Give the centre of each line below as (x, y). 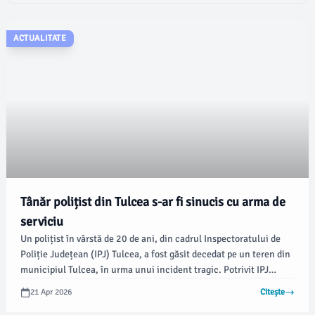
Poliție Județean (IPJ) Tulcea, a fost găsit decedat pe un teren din (155, 254)
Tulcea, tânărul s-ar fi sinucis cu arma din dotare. (123, 285)
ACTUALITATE (40, 38)
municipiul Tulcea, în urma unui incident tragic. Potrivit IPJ (144, 270)
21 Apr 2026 (51, 292)
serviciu (42, 221)
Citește (272, 292)
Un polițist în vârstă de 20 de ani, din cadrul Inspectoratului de (150, 239)
